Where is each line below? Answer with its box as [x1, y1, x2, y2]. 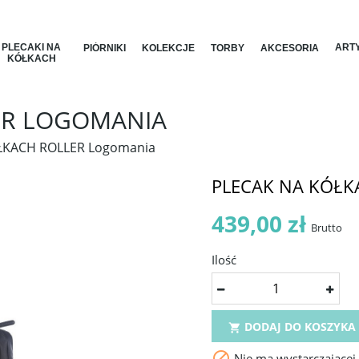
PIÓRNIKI [83, 42, 126, 54]
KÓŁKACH [6, 53, 56, 64]
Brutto [311, 220, 342, 235]
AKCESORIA [260, 42, 319, 54]
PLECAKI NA [2, 42, 61, 53]
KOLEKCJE [142, 42, 195, 54]
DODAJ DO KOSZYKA [241, 319, 356, 334]
